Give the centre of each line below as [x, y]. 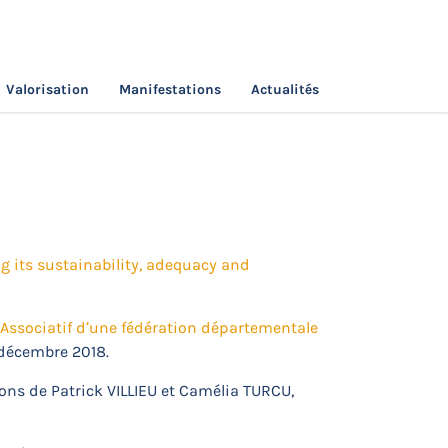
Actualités [285, 89]
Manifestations [170, 89]
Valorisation [47, 89]
